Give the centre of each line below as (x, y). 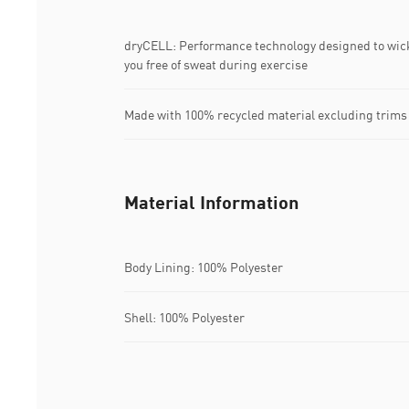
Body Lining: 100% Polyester (204, 267)
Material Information (211, 202)
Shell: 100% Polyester (184, 317)
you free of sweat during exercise (216, 65)
